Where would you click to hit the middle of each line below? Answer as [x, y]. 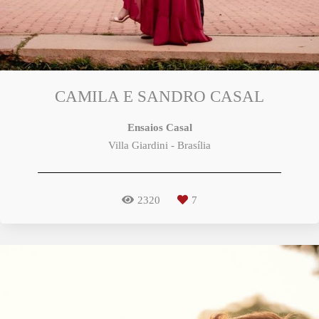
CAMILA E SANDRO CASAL [159, 96]
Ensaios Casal [159, 127]
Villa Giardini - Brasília [159, 145]
